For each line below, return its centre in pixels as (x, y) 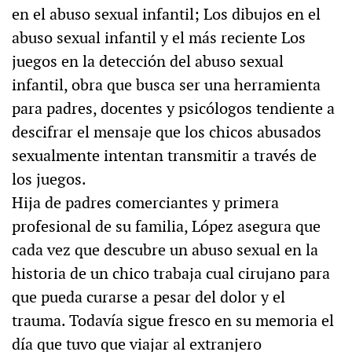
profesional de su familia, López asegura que (166, 227)
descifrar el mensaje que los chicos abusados (167, 132)
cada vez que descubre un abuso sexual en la (165, 250)
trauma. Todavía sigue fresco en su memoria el (173, 321)
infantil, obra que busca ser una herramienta (166, 85)
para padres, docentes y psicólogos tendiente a (173, 109)
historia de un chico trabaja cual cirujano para (171, 274)
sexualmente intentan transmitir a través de (164, 156)
